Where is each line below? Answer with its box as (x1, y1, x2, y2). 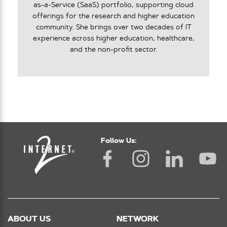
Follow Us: (101, 137, 136, 144)
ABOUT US (8, 215, 51, 223)
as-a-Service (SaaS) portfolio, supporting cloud (33, 2, 194, 9)
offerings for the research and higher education (32, 13, 195, 20)
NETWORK (117, 215, 159, 223)
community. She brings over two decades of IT (35, 24, 192, 31)
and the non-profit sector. (69, 47, 158, 54)
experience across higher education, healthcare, (32, 35, 195, 43)
